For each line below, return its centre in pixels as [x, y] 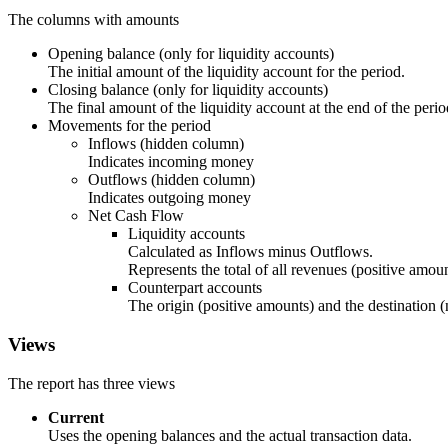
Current [76, 417]
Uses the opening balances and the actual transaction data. [230, 435]
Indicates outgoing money [169, 198]
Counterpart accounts [195, 288]
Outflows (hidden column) [171, 180]
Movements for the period [129, 126]
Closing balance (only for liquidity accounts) [188, 90]
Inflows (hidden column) [166, 144]
